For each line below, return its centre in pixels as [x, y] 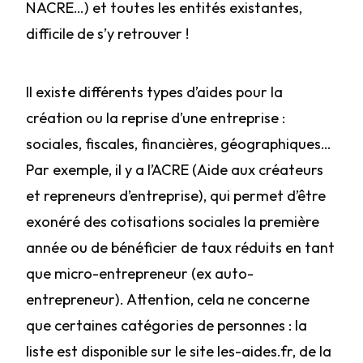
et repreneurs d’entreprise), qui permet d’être [176, 196]
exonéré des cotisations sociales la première [173, 222]
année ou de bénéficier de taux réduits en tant [180, 248]
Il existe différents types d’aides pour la [154, 92]
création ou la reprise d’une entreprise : [156, 118]
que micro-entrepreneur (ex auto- [140, 273]
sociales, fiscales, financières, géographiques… [179, 144]
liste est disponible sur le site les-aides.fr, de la [179, 351]
